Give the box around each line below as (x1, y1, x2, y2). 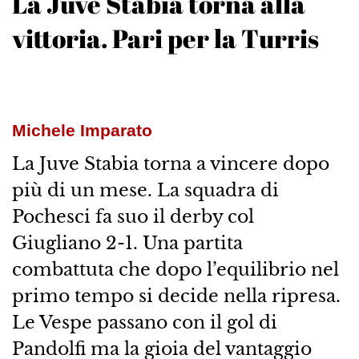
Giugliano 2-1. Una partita (11, 232, 243, 255)
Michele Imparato (11, 121, 152, 140)
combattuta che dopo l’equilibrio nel (11, 258, 339, 281)
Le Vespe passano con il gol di (11, 311, 277, 334)
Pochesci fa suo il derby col (11, 205, 254, 228)
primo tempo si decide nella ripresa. (11, 284, 341, 308)
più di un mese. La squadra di (11, 179, 279, 202)
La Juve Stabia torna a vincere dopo (11, 152, 329, 175)
